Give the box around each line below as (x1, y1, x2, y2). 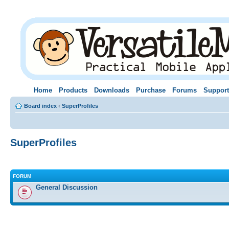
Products (58, 86, 87, 94)
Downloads (94, 86, 129, 94)
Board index (24, 102, 57, 109)
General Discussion (36, 184, 98, 192)
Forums (172, 86, 197, 94)
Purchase (135, 86, 166, 94)
